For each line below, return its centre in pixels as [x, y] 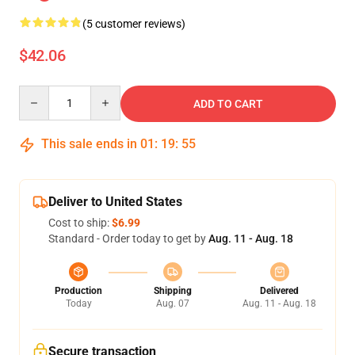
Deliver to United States [115, 202]
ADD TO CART [228, 104]
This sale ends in [89, 144]
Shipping [172, 291]
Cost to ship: [80, 223]
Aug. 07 [172, 303]
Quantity [40, 93]
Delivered [279, 291]
